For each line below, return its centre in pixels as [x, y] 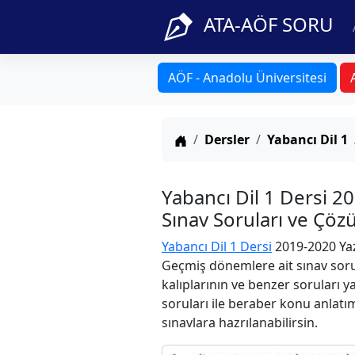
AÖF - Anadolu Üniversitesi [247, 78]
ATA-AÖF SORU [269, 24]
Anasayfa [214, 139]
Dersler [227, 139]
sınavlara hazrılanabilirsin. [240, 323]
